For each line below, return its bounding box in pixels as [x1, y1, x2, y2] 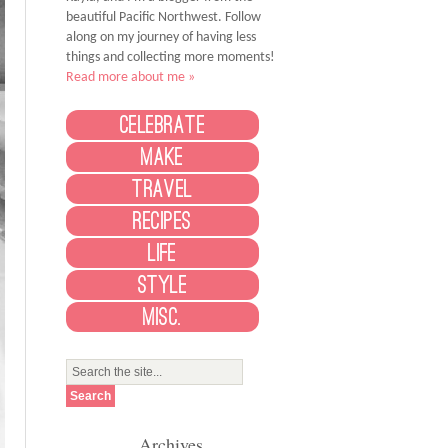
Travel [132, 180, 193, 199]
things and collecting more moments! [66, 50, 275, 66]
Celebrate [119, 116, 206, 135]
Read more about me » [66, 70, 195, 86]
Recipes [133, 212, 192, 231]
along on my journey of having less [66, 30, 256, 46]
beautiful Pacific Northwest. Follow [66, 10, 261, 26]
